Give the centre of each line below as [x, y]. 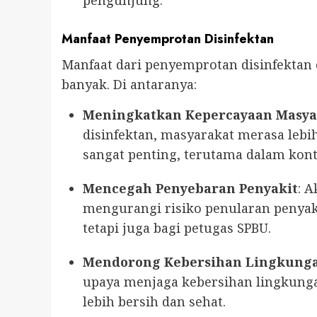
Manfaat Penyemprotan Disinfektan [168, 39]
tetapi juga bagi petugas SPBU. [177, 228]
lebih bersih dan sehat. [154, 302]
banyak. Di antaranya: [129, 85]
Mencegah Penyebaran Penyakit [190, 189]
